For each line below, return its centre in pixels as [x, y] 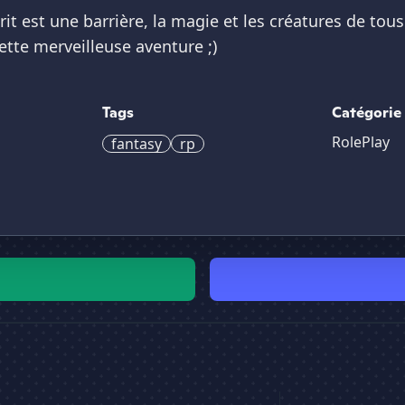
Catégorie [367, 113]
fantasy [136, 144]
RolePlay [361, 142]
